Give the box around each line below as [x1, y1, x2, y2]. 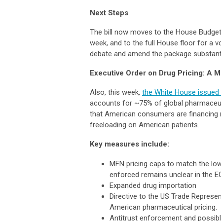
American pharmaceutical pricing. [110, 202, 217, 212]
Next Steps [90, 8, 128, 17]
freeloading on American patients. [90, 120, 199, 129]
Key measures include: [90, 139, 169, 148]
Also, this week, [90, 87, 142, 97]
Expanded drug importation [110, 181, 196, 190]
